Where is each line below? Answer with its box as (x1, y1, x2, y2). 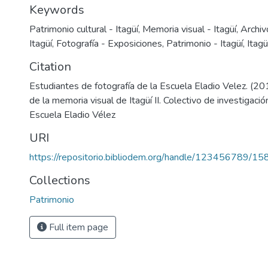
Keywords (29, 2, 84, 18)
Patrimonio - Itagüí (166, 37, 243, 50)
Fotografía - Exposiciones (56, 37, 162, 50)
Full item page (47, 221, 108, 234)
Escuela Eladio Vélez (29, 108, 115, 121)
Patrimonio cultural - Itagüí (29, 23, 138, 36)
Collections (29, 172, 90, 188)
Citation (29, 59, 71, 75)
